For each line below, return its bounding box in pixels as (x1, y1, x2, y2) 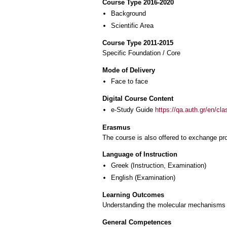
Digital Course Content (102, 95, 173, 103)
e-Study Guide (111, 106, 155, 114)
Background (111, 10, 146, 18)
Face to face (111, 77, 148, 85)
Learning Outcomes (102, 191, 164, 199)
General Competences (102, 218, 171, 226)
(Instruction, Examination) (129, 162, 206, 170)
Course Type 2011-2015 (102, 39, 173, 47)
